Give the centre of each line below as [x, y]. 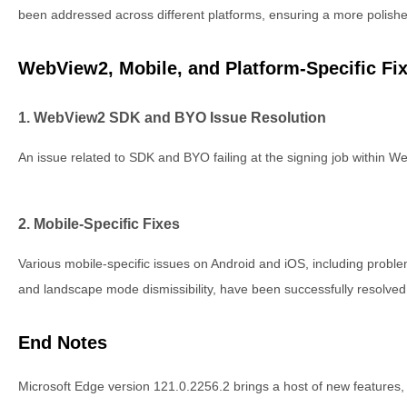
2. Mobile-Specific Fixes [99, 223]
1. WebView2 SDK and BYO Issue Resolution [172, 117]
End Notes [63, 342]
